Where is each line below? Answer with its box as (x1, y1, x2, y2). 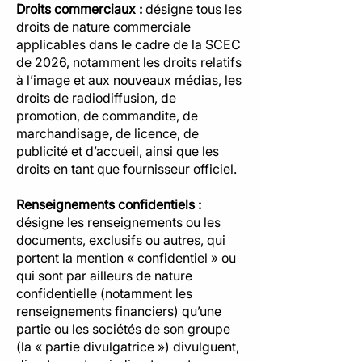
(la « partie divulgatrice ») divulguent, (16, 339, 239, 355)
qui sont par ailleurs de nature (16, 267, 192, 284)
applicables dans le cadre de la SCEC (16, 36, 241, 53)
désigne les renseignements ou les (16, 214, 221, 230)
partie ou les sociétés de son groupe (16, 321, 230, 337)
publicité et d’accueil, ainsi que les (16, 143, 219, 159)
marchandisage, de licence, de (16, 125, 199, 141)
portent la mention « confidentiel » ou (16, 250, 236, 266)
